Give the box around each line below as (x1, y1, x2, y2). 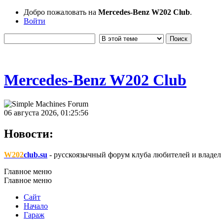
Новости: (4, 127, 53, 141)
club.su (24, 150, 47, 159)
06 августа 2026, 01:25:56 (4, 109, 88, 117)
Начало (24, 201, 48, 210)
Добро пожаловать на (24, 8, 98, 16)
